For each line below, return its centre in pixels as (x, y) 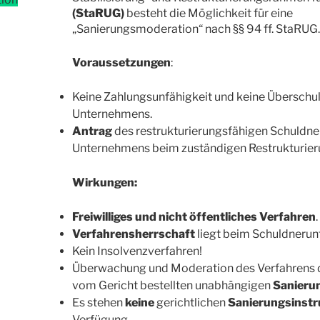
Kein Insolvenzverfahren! (137, 251)
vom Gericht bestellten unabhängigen (172, 286)
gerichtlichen (191, 303)
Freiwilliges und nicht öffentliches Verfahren (194, 217)
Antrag (92, 131)
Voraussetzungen (121, 63)
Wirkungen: (104, 183)
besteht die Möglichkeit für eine (209, 14)
